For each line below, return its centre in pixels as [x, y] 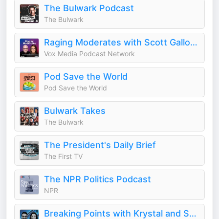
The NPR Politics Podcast [98, 179]
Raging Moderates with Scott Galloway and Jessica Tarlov [194, 42]
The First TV [63, 156]
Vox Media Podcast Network [89, 54]
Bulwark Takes [75, 111]
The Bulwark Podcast [89, 8]
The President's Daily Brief [100, 145]
